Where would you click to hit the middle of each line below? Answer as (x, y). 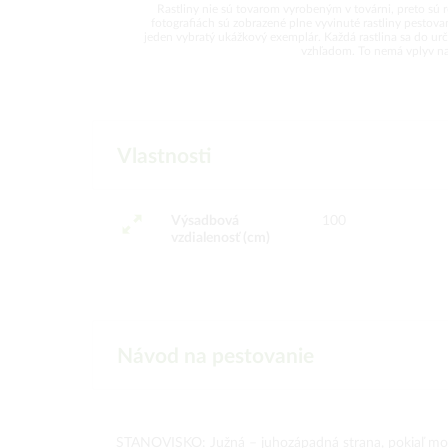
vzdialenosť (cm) (220, 238)
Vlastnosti (164, 156)
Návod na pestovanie (215, 356)
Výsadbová (204, 221)
